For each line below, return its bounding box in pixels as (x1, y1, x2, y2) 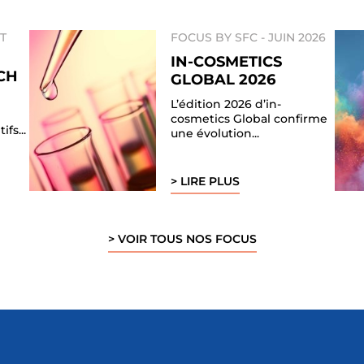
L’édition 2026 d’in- (170, 96, 281, 111)
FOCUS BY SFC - (170, 29, 268, 45)
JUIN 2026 (267, 29, 326, 45)
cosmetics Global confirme (170, 110, 327, 126)
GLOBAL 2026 (170, 70, 275, 89)
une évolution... (170, 125, 259, 141)
